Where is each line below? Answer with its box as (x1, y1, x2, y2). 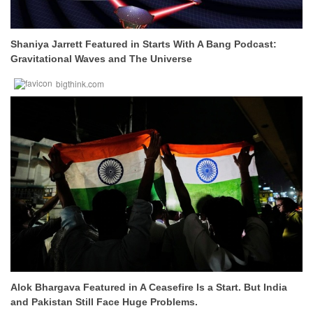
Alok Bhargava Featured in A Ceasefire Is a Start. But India (10, 282, 287, 293)
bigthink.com (56, 78, 104, 89)
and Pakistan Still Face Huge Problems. (10, 296, 198, 307)
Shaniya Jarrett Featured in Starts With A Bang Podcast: (10, 38, 277, 50)
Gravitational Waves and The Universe (10, 53, 192, 64)
